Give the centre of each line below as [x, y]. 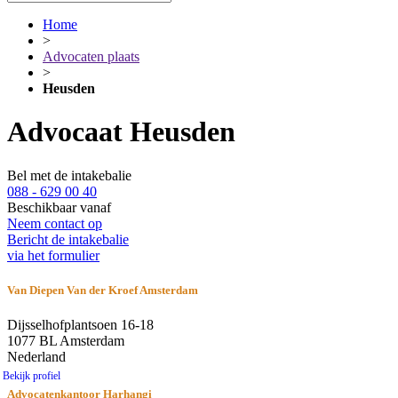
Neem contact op [55, 223]
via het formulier [53, 255]
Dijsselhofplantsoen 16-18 [80, 325]
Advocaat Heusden [121, 132]
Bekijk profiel [32, 376]
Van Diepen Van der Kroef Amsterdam [103, 291]
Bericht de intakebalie [68, 239]
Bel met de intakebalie [69, 175]
